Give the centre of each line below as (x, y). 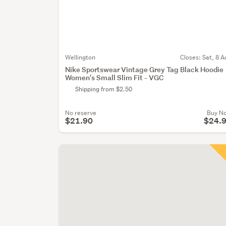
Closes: (191, 58)
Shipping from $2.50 (104, 89)
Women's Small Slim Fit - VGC (115, 78)
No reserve (81, 113)
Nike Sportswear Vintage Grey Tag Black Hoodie (145, 70)
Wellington (80, 58)
